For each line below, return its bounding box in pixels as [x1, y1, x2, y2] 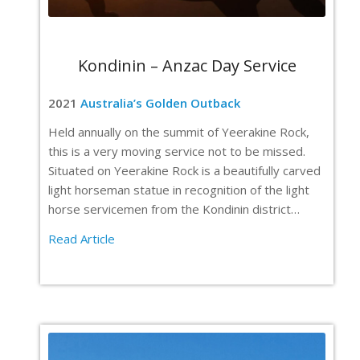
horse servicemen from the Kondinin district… [48, 201, 300, 218]
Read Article [48, 231, 115, 247]
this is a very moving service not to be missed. [48, 143, 305, 160]
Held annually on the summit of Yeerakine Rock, [48, 124, 309, 141]
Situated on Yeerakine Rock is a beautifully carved [48, 162, 321, 179]
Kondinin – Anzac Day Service [77, 54, 297, 76]
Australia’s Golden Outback [80, 94, 240, 111]
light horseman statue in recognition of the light [48, 182, 309, 198]
